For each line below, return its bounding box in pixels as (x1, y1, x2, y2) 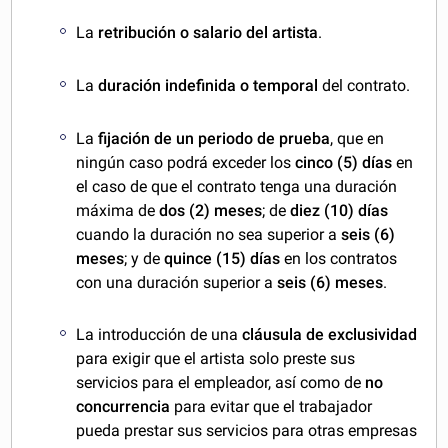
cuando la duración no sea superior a (76, 224, 338, 244)
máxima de (76, 200, 156, 220)
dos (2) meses (155, 200, 263, 220)
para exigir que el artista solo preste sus (76, 349, 356, 369)
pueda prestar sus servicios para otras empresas (76, 421, 418, 441)
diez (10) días (286, 200, 389, 220)
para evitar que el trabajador (170, 397, 373, 417)
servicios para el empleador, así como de (76, 373, 366, 393)
